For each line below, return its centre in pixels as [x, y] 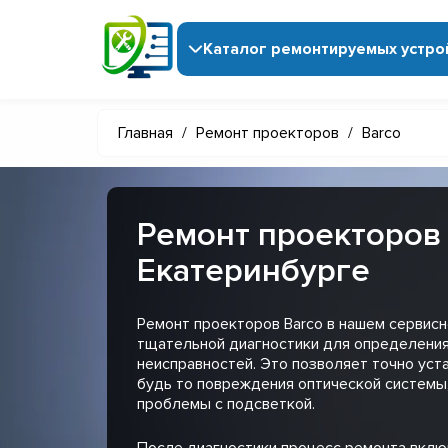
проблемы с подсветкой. [226, 403]
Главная [145, 132]
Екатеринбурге [253, 270]
